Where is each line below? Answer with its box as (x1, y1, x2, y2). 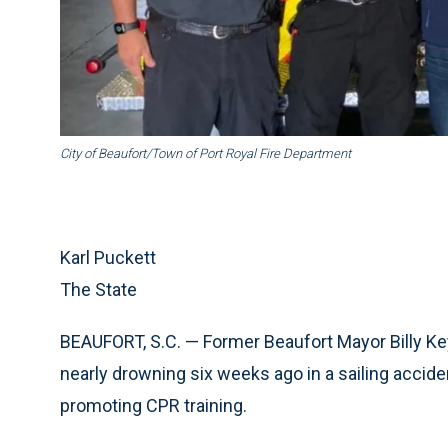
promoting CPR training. (60, 395, 247, 417)
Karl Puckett (60, 247, 156, 269)
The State (60, 279, 137, 301)
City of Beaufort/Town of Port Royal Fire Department (60, 146, 351, 162)
